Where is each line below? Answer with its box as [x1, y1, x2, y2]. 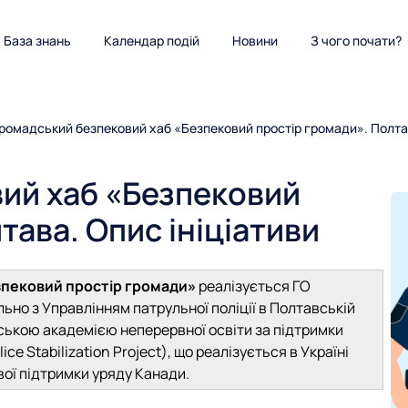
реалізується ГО [196, 276, 311, 296]
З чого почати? [311, 31, 402, 49]
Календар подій [104, 31, 199, 49]
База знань [4, 31, 71, 49]
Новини [232, 31, 278, 49]
